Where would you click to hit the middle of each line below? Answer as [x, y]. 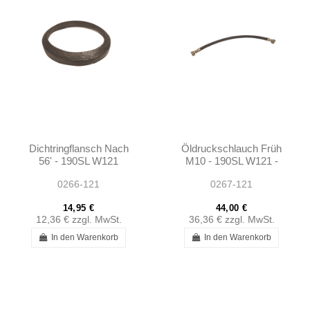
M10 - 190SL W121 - [231, 161]
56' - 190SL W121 [79, 161]
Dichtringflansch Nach [79, 149]
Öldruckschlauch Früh [231, 149]
